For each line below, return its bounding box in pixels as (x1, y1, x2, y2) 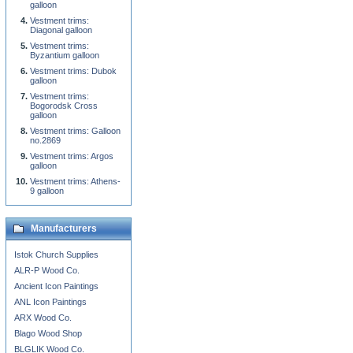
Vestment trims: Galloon (30, 126, 121, 136)
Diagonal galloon (30, 25, 92, 35)
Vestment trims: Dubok (30, 66, 117, 76)
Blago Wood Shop (14, 329, 82, 338)
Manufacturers (31, 223, 97, 234)
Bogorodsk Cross (30, 101, 98, 110)
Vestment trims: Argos (30, 151, 113, 161)
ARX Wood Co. (14, 313, 72, 322)
